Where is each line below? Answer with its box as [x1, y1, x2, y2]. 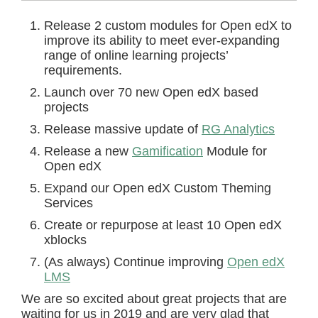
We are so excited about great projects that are [21, 292, 287, 307]
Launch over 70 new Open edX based [44, 85, 258, 100]
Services [44, 196, 93, 211]
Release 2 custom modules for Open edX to [44, 18, 292, 33]
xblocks [44, 233, 87, 248]
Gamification [132, 144, 203, 159]
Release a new [44, 144, 132, 159]
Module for [203, 144, 267, 159]
